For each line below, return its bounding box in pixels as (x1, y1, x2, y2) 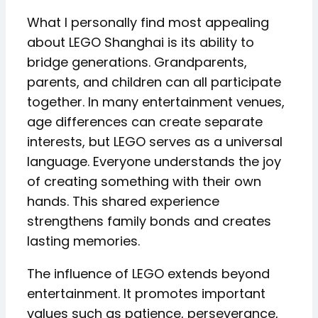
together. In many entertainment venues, (27, 93, 285, 111)
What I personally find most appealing (27, 13, 269, 31)
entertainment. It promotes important (27, 285, 265, 302)
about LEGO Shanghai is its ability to (27, 33, 254, 51)
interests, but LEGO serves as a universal (27, 133, 283, 150)
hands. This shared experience (27, 192, 219, 210)
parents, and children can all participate (27, 73, 281, 91)
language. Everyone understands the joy (27, 153, 281, 170)
